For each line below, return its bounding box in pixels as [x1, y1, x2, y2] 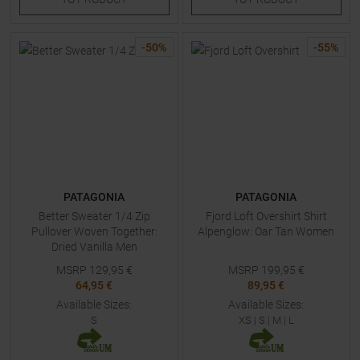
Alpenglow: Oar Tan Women [198, 225, 334, 238]
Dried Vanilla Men [51, 240, 137, 253]
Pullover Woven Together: [31, 225, 157, 238]
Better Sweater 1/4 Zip [38, 210, 150, 223]
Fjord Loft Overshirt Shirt [205, 210, 327, 223]
